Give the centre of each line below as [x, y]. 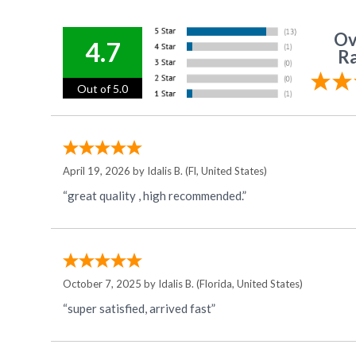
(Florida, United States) [248, 284]
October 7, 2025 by [110, 284]
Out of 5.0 [103, 88]
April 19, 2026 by [105, 171]
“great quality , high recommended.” [155, 196]
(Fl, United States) [225, 171]
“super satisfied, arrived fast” [139, 309]
